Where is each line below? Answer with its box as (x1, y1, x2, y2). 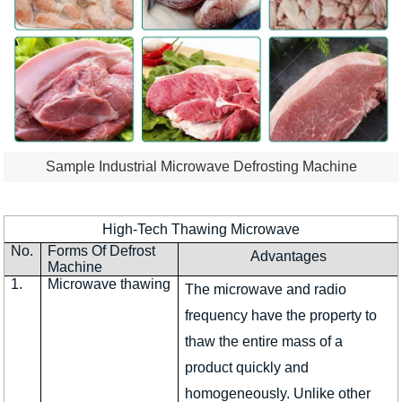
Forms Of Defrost (48, 242, 156, 258)
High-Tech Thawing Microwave (102, 221, 300, 237)
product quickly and (185, 359, 310, 375)
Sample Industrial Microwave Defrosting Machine (45, 159, 357, 175)
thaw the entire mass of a (185, 333, 344, 349)
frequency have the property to (185, 307, 378, 323)
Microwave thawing (48, 275, 171, 292)
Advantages (249, 248, 327, 264)
